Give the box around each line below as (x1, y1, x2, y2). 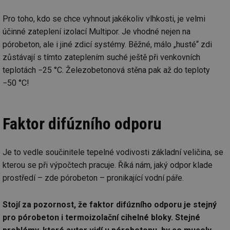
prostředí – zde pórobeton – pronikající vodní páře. (3, 173, 184, 183)
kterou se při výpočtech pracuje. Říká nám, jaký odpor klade (3, 160, 213, 170)
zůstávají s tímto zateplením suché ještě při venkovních (3, 52, 200, 63)
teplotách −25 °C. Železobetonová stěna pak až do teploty (3, 65, 210, 75)
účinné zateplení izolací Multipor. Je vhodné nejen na (3, 27, 190, 37)
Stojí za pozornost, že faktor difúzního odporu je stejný (3, 200, 217, 210)
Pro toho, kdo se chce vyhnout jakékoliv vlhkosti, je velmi (3, 14, 205, 24)
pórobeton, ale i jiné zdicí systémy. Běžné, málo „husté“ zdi (3, 40, 212, 50)
